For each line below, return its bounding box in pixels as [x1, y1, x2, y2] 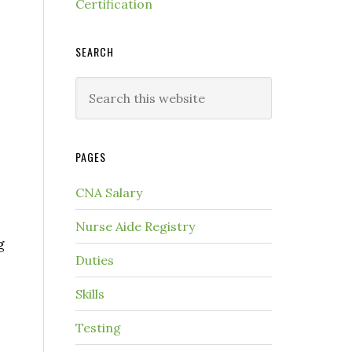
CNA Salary [75, 185, 142, 200]
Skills [75, 286, 104, 302]
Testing [75, 320, 121, 335]
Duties [75, 252, 114, 268]
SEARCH [75, 43, 114, 60]
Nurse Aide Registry [75, 218, 195, 234]
